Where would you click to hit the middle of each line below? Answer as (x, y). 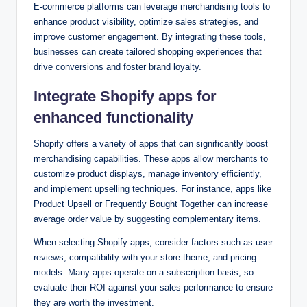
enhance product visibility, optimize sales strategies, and (146, 22)
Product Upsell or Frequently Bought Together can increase (151, 204)
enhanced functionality (113, 118)
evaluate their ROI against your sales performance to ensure (153, 288)
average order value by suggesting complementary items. (147, 219)
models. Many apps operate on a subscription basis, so (144, 273)
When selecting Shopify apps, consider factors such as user (153, 243)
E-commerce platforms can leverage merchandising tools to (152, 7)
